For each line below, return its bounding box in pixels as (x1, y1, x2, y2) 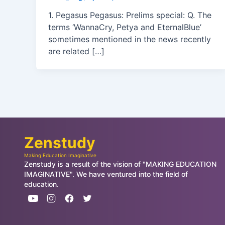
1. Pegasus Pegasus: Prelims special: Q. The (48, 10, 211, 21)
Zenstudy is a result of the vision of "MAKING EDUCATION (24, 160, 216, 169)
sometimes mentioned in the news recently (48, 34, 211, 45)
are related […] (48, 46, 104, 57)
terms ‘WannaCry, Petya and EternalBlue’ (48, 22, 201, 33)
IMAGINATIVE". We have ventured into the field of (24, 170, 188, 179)
